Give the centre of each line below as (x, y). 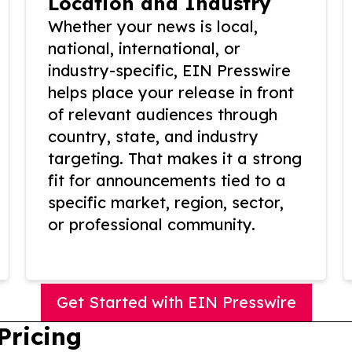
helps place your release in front (171, 93)
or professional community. (152, 225)
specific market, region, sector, (166, 203)
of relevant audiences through (163, 115)
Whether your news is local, (153, 27)
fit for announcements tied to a (167, 181)
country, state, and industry (153, 137)
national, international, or (144, 49)
